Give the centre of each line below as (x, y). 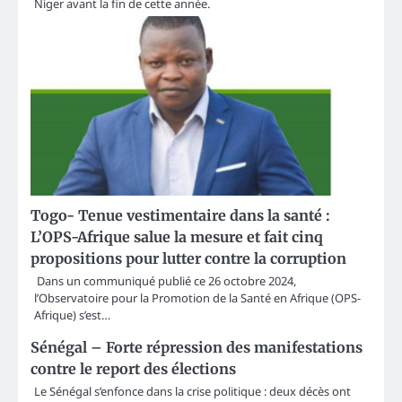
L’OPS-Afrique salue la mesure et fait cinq (177, 236)
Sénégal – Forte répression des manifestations (197, 347)
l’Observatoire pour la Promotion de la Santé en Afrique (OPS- (197, 297)
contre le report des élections (133, 368)
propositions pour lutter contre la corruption (188, 258)
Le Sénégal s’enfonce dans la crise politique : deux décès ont (192, 391)
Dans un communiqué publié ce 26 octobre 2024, (165, 280)
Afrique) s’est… (72, 315)
